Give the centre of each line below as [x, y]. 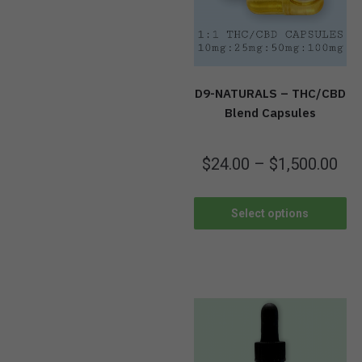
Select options [270, 213]
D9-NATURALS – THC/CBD [270, 94]
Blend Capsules [270, 113]
